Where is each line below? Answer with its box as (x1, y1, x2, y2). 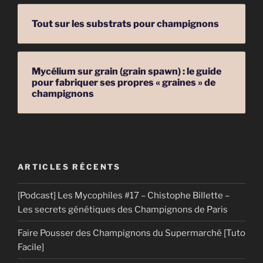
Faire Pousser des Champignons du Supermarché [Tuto (18, 227, 245, 238)
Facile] (18, 241, 44, 252)
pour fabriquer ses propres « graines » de (32, 76, 215, 88)
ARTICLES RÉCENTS (18, 161, 121, 171)
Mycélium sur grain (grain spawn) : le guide (32, 65, 221, 77)
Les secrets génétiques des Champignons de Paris (18, 204, 228, 215)
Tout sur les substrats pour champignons (32, 18, 219, 29)
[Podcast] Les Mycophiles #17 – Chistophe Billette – (18, 190, 230, 201)
